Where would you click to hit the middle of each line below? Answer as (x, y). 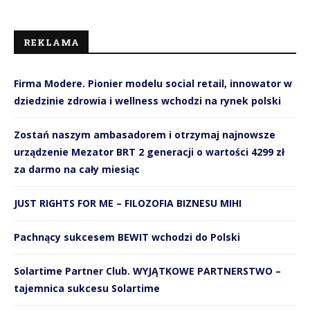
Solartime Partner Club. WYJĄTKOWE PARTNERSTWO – (147, 271)
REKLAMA (52, 42)
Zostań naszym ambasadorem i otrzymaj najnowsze (145, 134)
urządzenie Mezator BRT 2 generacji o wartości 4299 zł (149, 152)
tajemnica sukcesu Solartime (87, 288)
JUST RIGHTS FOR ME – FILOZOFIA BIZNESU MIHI (128, 203)
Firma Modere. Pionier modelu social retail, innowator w (153, 83)
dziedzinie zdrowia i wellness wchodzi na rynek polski (147, 100)
